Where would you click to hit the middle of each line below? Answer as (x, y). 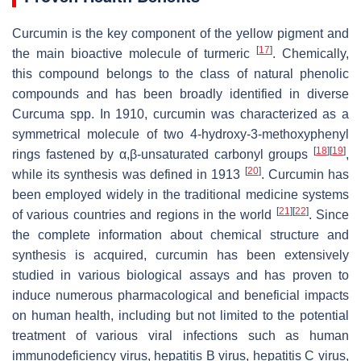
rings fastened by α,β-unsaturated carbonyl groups (163, 155)
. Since (329, 215)
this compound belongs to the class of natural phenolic (180, 74)
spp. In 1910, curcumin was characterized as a (207, 114)
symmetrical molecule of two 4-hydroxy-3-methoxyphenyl (180, 135)
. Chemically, (311, 54)
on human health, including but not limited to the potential (180, 316)
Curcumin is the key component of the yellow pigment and (180, 34)
